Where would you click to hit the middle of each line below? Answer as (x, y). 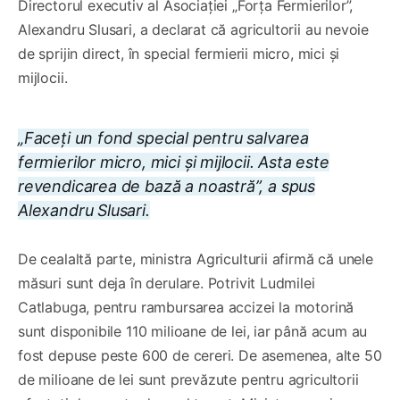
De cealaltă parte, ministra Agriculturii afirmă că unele (196, 258)
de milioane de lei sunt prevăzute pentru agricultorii (188, 379)
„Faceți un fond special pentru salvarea (163, 137)
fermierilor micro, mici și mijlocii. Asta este (174, 162)
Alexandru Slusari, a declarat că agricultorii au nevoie (194, 29)
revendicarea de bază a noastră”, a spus (167, 186)
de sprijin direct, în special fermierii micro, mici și (179, 53)
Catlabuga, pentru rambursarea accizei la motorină (186, 307)
